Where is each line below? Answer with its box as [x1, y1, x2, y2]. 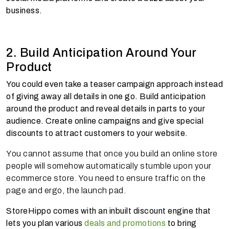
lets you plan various [6, 218, 84, 227]
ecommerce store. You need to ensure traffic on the [6, 173, 205, 182]
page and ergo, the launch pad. [6, 186, 126, 195]
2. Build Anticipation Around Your [6, 45, 197, 59]
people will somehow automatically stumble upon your [6, 161, 212, 170]
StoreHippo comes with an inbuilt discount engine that [6, 206, 211, 215]
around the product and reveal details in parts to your [6, 104, 205, 113]
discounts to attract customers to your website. [6, 128, 190, 138]
